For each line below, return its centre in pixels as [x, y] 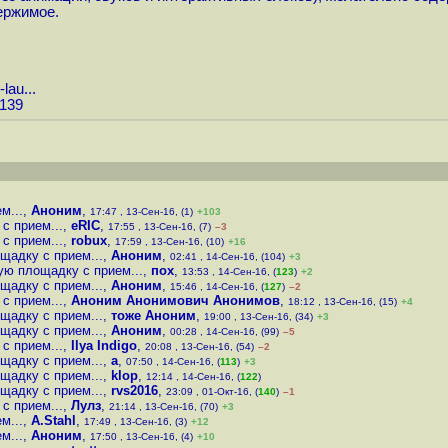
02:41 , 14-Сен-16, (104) [227, 256]
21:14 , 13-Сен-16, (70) [163, 406]
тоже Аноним [153, 315]
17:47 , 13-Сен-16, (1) [141, 211]
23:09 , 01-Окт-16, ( [212, 391]
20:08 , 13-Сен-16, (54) [199, 346]
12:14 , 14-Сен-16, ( [193, 376]
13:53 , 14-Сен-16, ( [229, 271]
